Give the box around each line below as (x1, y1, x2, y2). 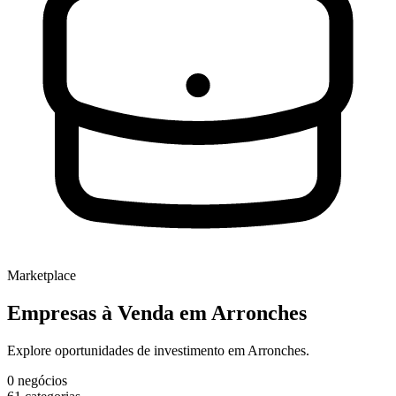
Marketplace (7, 268, 76, 284)
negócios (18, 372, 67, 388)
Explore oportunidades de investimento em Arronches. (7, 342, 309, 358)
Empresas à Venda (7, 301, 179, 325)
